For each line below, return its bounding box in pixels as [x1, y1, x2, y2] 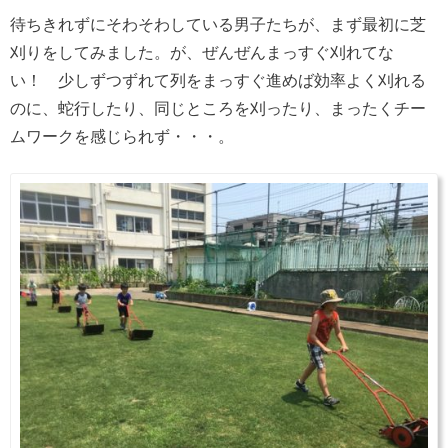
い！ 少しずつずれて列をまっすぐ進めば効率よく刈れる [10, 71, 426, 89]
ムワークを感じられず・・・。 [10, 127, 234, 145]
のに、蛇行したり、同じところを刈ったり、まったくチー [10, 99, 426, 117]
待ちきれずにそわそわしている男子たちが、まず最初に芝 [10, 15, 426, 33]
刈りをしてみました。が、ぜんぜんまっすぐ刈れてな [10, 43, 394, 61]
